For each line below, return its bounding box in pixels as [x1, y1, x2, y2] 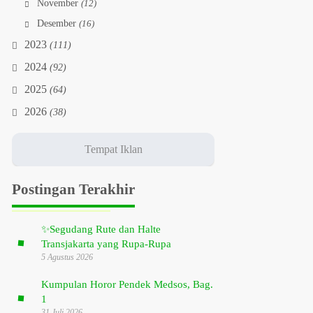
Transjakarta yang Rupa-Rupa [41, 238, 172, 250]
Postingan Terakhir [12, 181, 136, 198]
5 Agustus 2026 [41, 253, 94, 263]
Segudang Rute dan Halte [50, 224, 161, 235]
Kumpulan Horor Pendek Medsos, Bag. [41, 279, 214, 291]
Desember [37, 18, 80, 29]
